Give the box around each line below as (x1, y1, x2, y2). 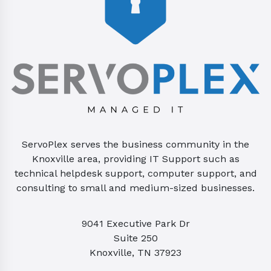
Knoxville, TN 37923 (90, 246, 181, 258)
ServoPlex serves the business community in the (22, 138, 249, 150)
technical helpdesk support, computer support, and (14, 167, 257, 179)
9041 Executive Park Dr (81, 217, 190, 229)
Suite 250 (113, 232, 158, 244)
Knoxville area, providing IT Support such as (31, 152, 240, 165)
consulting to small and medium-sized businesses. (16, 181, 255, 194)
